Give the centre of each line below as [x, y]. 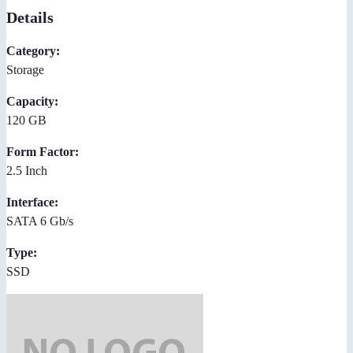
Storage [25, 69]
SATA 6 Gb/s [40, 221]
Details [30, 17]
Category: [33, 50]
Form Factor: [43, 151]
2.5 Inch [27, 170]
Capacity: [32, 101]
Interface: [32, 202]
